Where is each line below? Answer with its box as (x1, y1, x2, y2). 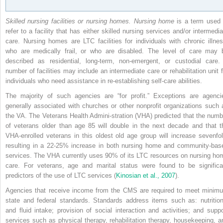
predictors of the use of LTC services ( (5, 171, 116, 179)
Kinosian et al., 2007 (116, 171, 175, 179)
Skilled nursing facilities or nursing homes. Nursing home (5, 17, 174, 25)
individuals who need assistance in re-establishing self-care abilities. (5, 77, 202, 85)
